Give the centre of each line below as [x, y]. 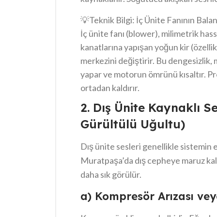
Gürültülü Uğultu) [133, 124]
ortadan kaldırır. [110, 88]
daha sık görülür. [111, 174]
